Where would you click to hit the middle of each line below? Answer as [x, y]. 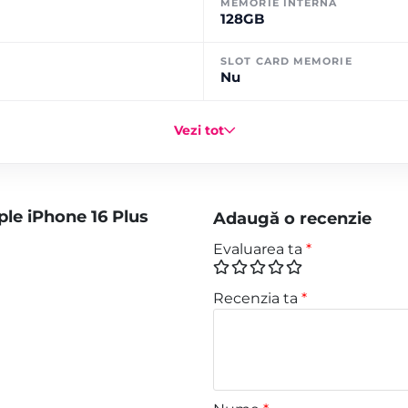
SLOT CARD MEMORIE [286, 61]
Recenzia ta [257, 298]
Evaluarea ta [260, 249]
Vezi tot [199, 130]
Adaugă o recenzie [292, 219]
